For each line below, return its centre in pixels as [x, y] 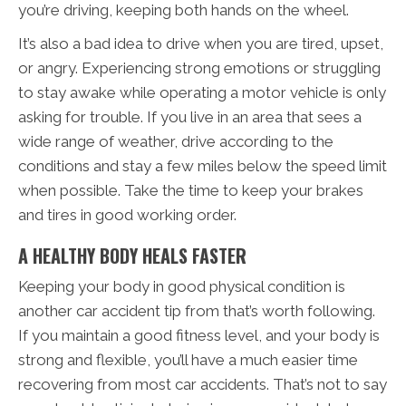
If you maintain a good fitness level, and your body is [199, 335]
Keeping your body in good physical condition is [182, 286]
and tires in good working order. [127, 214]
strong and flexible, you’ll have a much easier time [188, 359]
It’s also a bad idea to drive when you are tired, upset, [201, 43]
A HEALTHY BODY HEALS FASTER [132, 255]
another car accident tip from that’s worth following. [197, 310]
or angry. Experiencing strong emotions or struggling [199, 68]
